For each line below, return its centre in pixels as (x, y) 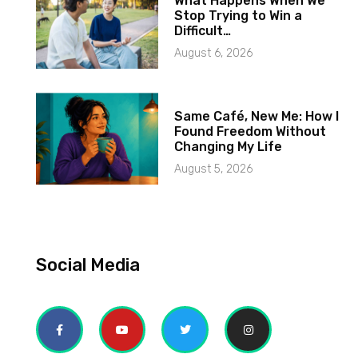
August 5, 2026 (214, 169)
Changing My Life (229, 147)
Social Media (88, 265)
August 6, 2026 (214, 54)
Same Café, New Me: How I (257, 117)
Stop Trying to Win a (239, 16)
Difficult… (203, 31)
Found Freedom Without (251, 132)
